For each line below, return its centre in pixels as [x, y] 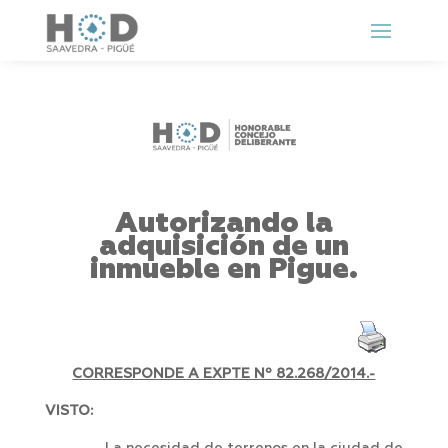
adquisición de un [223, 247]
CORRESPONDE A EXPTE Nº [174, 374]
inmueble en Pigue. [223, 270]
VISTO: [68, 411]
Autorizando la [223, 224]
